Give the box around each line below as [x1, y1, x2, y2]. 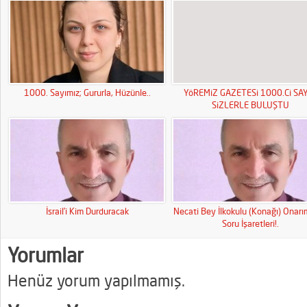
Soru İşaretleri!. [221, 218, 279, 229]
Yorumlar [8, 243, 84, 267]
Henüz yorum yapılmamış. [8, 271, 185, 290]
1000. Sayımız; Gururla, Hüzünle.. [23, 87, 151, 98]
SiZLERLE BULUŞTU [211, 99, 289, 110]
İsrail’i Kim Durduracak [45, 206, 129, 217]
